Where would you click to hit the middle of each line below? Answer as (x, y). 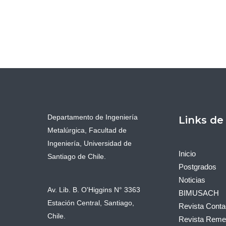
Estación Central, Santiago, (91, 203)
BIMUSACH (199, 193)
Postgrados (197, 167)
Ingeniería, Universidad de (90, 144)
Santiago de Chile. (77, 157)
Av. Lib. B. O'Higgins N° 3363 (94, 189)
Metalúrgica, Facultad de (87, 130)
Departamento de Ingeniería (93, 117)
